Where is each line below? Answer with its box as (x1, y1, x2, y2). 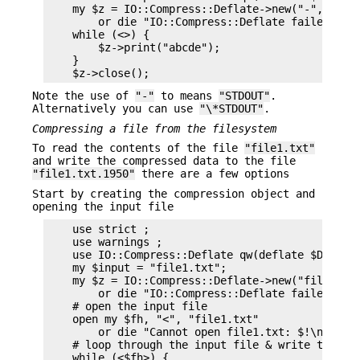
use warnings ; (47, 235, 162, 249)
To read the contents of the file (32, 141, 244, 155)
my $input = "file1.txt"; (47, 261, 227, 275)
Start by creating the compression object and (32, 186, 315, 200)
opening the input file (32, 199, 174, 213)
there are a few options (135, 167, 289, 181)
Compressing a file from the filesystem (32, 121, 276, 135)
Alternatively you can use (32, 102, 199, 116)
